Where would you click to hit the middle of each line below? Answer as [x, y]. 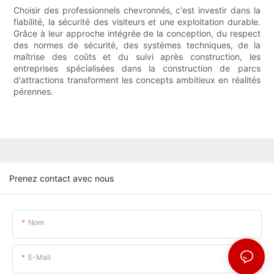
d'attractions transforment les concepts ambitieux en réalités [137, 80]
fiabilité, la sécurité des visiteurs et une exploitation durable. [137, 22]
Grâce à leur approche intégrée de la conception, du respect [137, 34]
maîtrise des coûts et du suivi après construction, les [137, 57]
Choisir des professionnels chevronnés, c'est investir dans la [137, 10]
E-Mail [39, 257]
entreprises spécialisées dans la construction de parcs [137, 68]
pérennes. [34, 92]
